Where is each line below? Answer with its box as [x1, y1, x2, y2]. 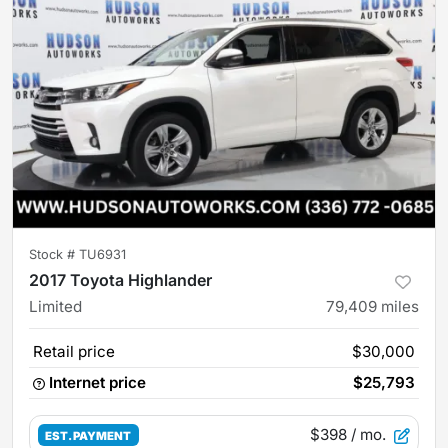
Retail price [33, 341, 115, 361]
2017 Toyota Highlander [29, 269, 212, 290]
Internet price [49, 372, 146, 392]
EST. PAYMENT [45, 428, 132, 443]
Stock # [29, 246, 79, 262]
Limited [29, 296, 82, 316]
